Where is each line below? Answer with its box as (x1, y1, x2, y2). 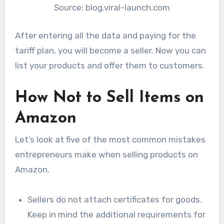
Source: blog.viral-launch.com (54, 2, 170, 13)
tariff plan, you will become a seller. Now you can (14, 45, 206, 55)
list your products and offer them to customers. (14, 60, 204, 70)
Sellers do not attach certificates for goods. (27, 194, 202, 205)
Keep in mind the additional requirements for (27, 209, 206, 220)
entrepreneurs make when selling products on (14, 149, 198, 160)
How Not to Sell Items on (14, 89, 204, 106)
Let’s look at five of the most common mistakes (14, 134, 205, 145)
